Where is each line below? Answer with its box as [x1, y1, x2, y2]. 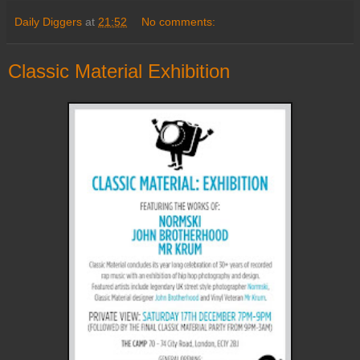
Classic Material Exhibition [8, 60, 230, 83]
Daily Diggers [14, 15, 82, 29]
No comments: [141, 15, 216, 29]
